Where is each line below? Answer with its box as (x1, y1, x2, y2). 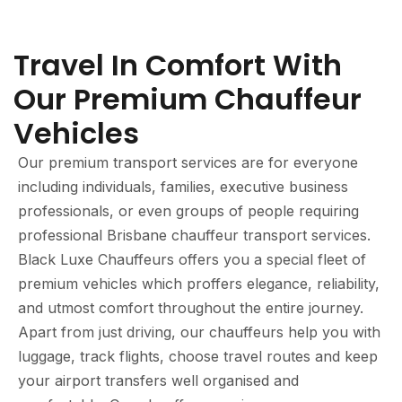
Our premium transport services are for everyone (18, 153, 358, 171)
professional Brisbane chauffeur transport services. (18, 226, 371, 244)
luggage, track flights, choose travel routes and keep (18, 347, 378, 365)
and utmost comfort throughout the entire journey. (18, 299, 363, 317)
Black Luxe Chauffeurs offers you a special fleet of (18, 250, 366, 268)
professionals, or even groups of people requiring (18, 202, 359, 220)
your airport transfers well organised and (18, 371, 299, 389)
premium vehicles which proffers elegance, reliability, (18, 275, 380, 293)
